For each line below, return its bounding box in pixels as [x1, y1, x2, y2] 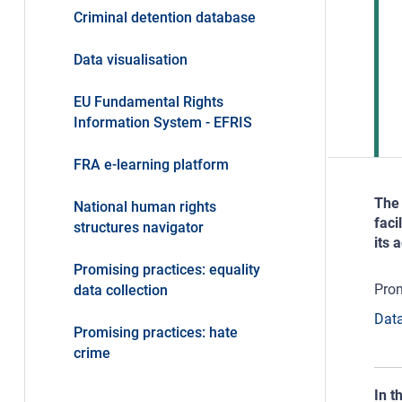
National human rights [73, 198, 216, 216]
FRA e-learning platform [73, 156, 229, 174]
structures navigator [73, 219, 204, 237]
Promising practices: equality [73, 261, 260, 279]
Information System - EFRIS [73, 114, 252, 132]
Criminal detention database [73, 9, 256, 27]
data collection [73, 282, 168, 300]
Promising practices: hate [73, 324, 238, 342]
